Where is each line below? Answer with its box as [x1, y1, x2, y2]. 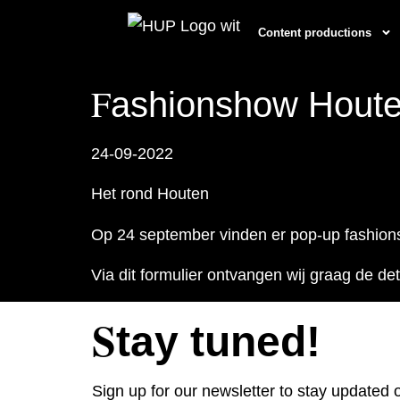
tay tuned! [115, 318, 321, 366]
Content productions [258, 25, 372, 39]
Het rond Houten [91, 185, 209, 204]
